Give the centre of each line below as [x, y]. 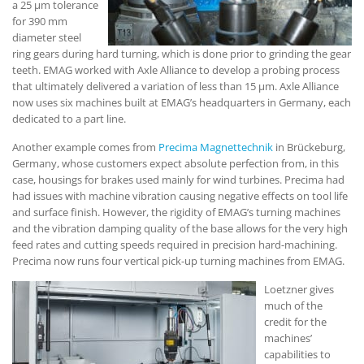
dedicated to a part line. [69, 118]
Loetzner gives [299, 289]
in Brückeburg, [309, 147]
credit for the [295, 321]
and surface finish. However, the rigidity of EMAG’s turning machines [176, 212]
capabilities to [297, 354]
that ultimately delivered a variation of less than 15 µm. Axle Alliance [175, 86]
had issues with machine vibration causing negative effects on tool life [180, 195]
